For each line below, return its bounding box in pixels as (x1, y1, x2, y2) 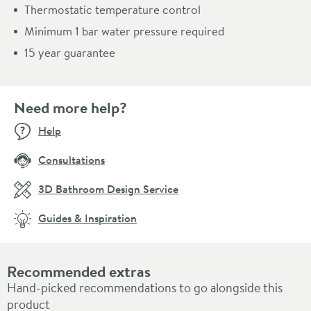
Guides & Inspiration (38, 210, 137, 226)
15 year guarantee (24, 44, 115, 60)
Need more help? (14, 96, 127, 118)
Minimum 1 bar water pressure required (24, 22, 224, 39)
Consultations (38, 151, 105, 167)
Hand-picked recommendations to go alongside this (7, 278, 283, 296)
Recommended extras (7, 260, 151, 282)
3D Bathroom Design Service (38, 180, 178, 196)
